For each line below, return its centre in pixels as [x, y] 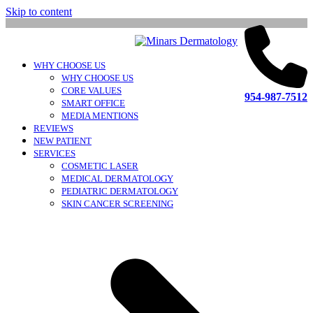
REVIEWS [53, 128]
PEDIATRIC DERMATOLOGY [120, 191]
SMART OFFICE [93, 103]
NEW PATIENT [63, 141]
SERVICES [54, 153]
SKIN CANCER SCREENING [117, 204]
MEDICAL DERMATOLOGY [117, 179]
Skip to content [39, 12]
